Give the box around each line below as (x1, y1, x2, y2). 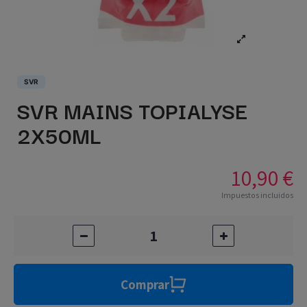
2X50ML (17, 118, 101, 152)
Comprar (121, 276, 169, 293)
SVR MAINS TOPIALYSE (17, 93, 247, 127)
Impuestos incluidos (221, 190, 293, 201)
